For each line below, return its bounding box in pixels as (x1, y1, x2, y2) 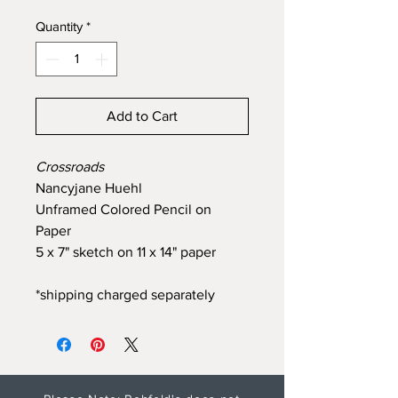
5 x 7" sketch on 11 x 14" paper (36, 243, 216, 259)
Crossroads (36, 158, 104, 174)
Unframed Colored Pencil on (36, 201, 211, 217)
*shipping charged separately (36, 286, 215, 302)
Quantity (36, 19, 83, 34)
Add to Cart (107, 107, 178, 123)
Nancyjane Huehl (36, 179, 142, 195)
